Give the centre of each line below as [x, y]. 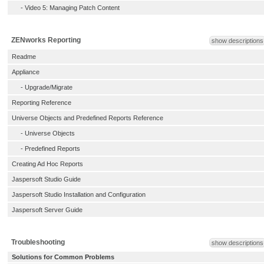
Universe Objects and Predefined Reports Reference [88, 118]
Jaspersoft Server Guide [47, 210]
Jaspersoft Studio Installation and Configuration [79, 194]
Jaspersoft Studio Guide [46, 179]
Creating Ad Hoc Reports [47, 164]
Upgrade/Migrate [49, 87]
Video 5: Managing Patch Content [72, 8]
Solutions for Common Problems [63, 257]
